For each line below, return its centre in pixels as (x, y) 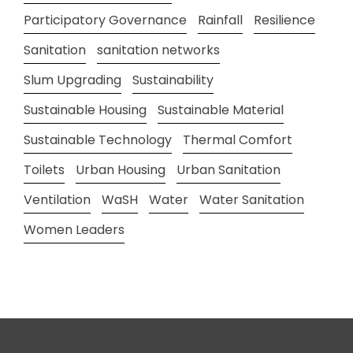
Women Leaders (74, 229)
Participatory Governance (105, 20)
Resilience (284, 20)
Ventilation (57, 199)
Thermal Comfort (238, 139)
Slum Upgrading (72, 80)
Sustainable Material (221, 110)
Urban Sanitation (229, 169)
